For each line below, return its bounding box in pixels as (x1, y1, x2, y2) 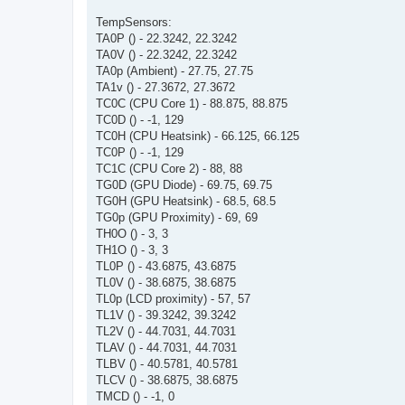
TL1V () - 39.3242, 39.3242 (96, 308, 236, 322)
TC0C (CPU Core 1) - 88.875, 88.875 (96, 97, 287, 110)
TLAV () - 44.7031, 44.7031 (96, 341, 237, 354)
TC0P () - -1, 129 (96, 146, 184, 159)
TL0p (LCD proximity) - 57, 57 (96, 292, 250, 306)
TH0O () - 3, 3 (96, 227, 168, 240)
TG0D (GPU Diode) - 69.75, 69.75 (96, 178, 272, 192)
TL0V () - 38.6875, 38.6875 (96, 276, 236, 289)
